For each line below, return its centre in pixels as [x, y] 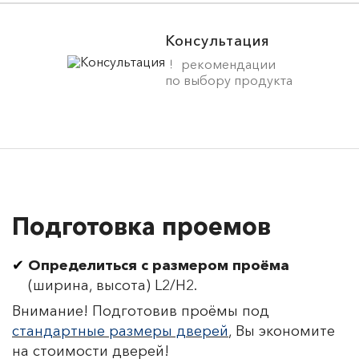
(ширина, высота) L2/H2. [113, 286]
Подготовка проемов [141, 227]
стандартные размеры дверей [120, 331]
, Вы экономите [282, 331]
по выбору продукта [228, 81]
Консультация [217, 41]
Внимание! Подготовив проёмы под [141, 311]
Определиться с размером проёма [159, 266]
